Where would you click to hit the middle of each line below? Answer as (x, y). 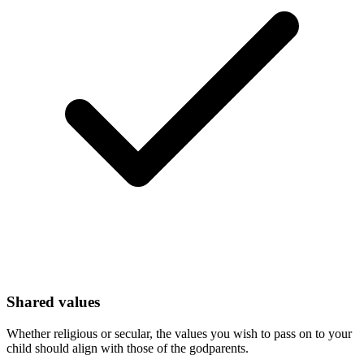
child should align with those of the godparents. (128, 348)
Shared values (53, 301)
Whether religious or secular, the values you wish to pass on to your (179, 333)
